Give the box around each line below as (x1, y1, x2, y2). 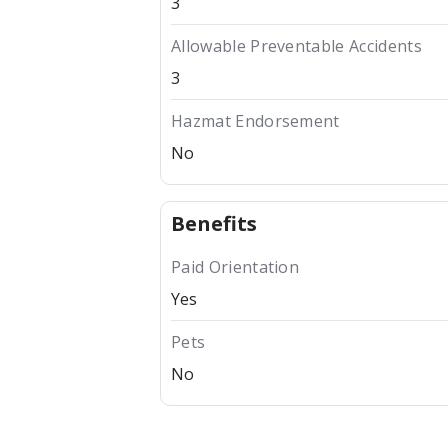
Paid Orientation (171, 256, 300, 279)
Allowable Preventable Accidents (171, 35, 422, 58)
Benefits (171, 210, 257, 238)
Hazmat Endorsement (171, 110, 340, 133)
